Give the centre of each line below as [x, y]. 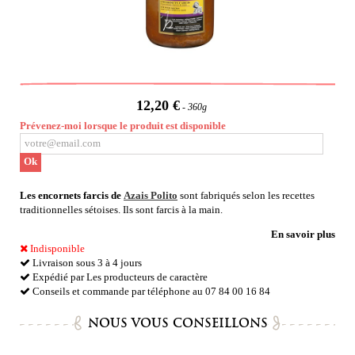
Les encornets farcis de [72, 195]
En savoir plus [303, 234]
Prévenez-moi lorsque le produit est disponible [123, 125]
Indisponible [56, 248]
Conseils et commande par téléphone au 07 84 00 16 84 [150, 291]
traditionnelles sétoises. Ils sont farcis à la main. [121, 209]
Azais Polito [151, 195]
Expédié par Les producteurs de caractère [119, 277]
